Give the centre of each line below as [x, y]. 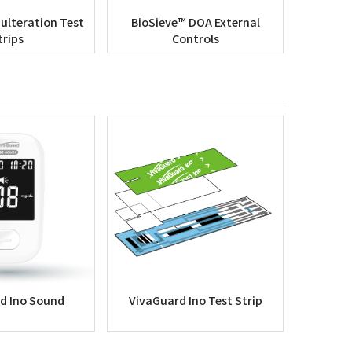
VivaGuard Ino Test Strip [195, 300]
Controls [195, 38]
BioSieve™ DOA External [195, 22]
